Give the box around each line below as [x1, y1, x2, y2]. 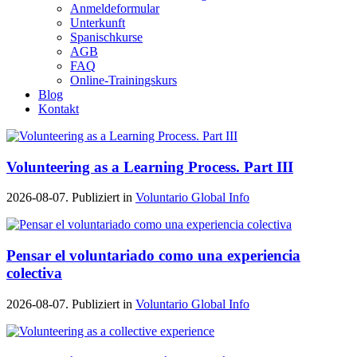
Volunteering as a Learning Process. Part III [6, 158, 293, 175]
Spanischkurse [70, 30, 143, 44]
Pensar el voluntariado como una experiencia [6, 247, 300, 265]
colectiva [6, 265, 62, 282]
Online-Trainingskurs [70, 73, 177, 87]
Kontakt [38, 102, 79, 116]
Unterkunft [70, 16, 125, 29]
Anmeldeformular [70, 2, 159, 15]
